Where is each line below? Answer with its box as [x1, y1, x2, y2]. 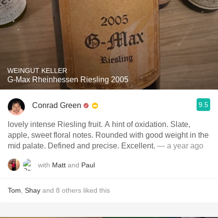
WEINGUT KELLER [7, 67, 67, 74]
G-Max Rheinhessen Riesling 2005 [7, 75, 128, 84]
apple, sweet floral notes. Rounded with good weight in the [8, 131, 209, 139]
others [62, 186, 81, 194]
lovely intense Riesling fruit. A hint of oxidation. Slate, [8, 120, 190, 128]
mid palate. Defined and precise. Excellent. [8, 142, 155, 150]
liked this [81, 186, 110, 194]
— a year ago [155, 142, 203, 150]
